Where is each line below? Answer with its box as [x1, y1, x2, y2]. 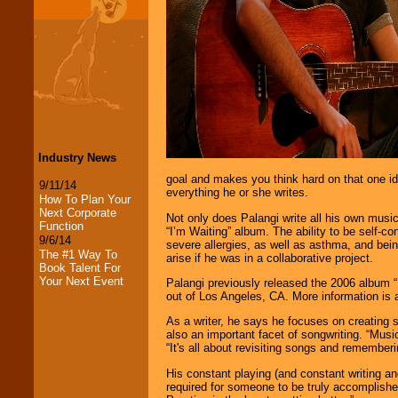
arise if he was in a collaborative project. [166, 251, 373, 265]
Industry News [38, 150, 116, 164]
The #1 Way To [39, 247, 117, 261]
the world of [38, 382, 101, 396]
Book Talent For [39, 260, 121, 275]
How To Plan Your [39, 192, 131, 206]
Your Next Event [39, 274, 123, 288]
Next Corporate [39, 205, 116, 219]
